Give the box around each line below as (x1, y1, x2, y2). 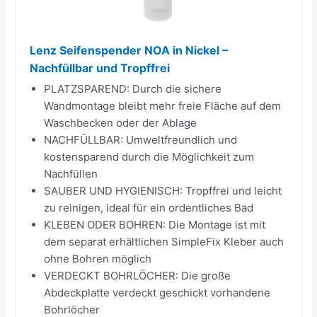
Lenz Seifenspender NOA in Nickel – (30, 42, 229, 57)
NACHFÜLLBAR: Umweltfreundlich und (44, 132, 238, 146)
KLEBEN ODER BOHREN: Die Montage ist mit (44, 217, 266, 231)
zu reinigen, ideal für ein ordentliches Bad (44, 200, 254, 214)
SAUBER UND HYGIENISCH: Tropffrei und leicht (44, 183, 282, 197)
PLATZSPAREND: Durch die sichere (44, 81, 222, 96)
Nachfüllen (44, 166, 98, 180)
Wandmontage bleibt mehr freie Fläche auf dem (44, 98, 282, 113)
